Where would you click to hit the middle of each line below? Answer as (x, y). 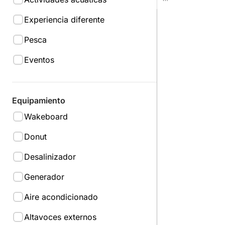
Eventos (39, 60)
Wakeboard (46, 117)
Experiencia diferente (64, 20)
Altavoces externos (60, 217)
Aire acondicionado (61, 197)
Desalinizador (50, 157)
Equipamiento (39, 100)
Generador (44, 177)
